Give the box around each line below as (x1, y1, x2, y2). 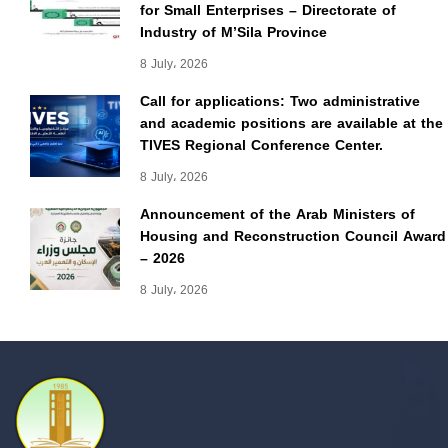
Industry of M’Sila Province (140, 19, 327, 47)
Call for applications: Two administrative (140, 88, 420, 116)
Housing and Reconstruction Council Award (140, 223, 446, 251)
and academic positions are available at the (140, 110, 443, 138)
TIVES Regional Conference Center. (140, 132, 383, 160)
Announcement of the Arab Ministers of (140, 201, 415, 229)
